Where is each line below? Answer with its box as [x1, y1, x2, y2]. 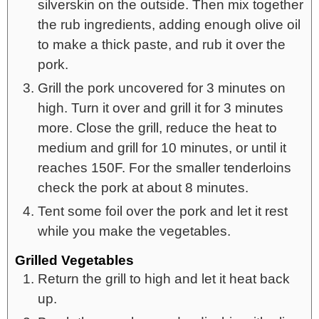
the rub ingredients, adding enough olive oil [38, 16, 300, 32]
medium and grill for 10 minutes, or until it [38, 140, 286, 155]
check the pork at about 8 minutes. [38, 179, 249, 195]
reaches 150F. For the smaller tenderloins [38, 159, 291, 175]
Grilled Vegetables [15, 252, 134, 268]
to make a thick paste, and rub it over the [38, 36, 286, 52]
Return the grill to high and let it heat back [38, 271, 290, 286]
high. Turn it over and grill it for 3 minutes [38, 100, 283, 115]
